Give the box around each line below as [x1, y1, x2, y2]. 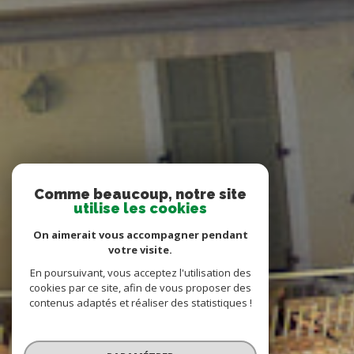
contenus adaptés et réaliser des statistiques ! [28, 296, 252, 310]
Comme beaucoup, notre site [34, 186, 247, 202]
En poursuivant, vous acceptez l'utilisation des [29, 265, 251, 280]
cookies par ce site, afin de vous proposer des [29, 281, 251, 295]
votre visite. [108, 243, 172, 257]
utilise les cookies [73, 200, 207, 217]
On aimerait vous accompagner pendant [32, 228, 248, 242]
